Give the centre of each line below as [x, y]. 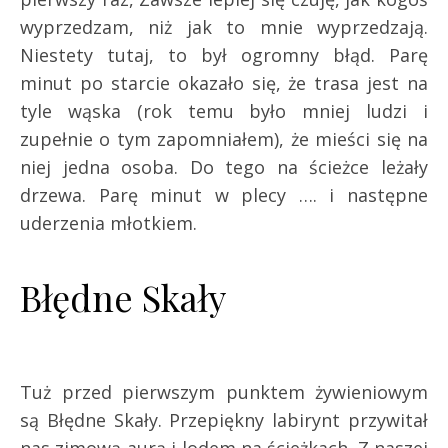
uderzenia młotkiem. [108, 222]
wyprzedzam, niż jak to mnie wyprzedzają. [224, 26]
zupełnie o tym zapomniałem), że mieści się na [224, 138]
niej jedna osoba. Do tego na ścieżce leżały [224, 166]
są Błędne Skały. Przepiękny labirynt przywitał [224, 420]
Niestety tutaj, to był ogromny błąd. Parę [224, 54]
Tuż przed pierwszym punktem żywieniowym [224, 392]
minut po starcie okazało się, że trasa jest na [224, 82]
